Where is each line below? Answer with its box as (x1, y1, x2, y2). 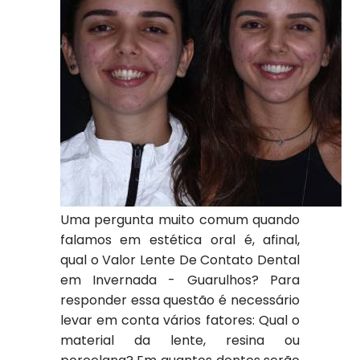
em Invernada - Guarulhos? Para (59, 271, 301, 289)
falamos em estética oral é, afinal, (59, 231, 301, 249)
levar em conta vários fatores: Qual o (59, 311, 301, 329)
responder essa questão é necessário (59, 291, 301, 309)
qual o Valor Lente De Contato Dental (59, 251, 301, 269)
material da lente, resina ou (59, 331, 301, 350)
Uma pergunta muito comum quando (59, 211, 301, 229)
